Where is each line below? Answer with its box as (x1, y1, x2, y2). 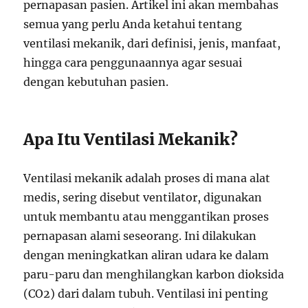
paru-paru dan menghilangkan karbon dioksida (23, 267, 285, 281)
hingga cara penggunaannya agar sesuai (23, 56, 243, 69)
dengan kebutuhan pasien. (23, 75, 169, 89)
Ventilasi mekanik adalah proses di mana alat (23, 171, 271, 185)
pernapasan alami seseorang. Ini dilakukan (23, 229, 257, 243)
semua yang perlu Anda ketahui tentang (23, 17, 243, 31)
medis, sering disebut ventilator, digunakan (23, 190, 263, 204)
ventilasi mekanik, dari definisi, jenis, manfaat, (23, 36, 281, 50)
